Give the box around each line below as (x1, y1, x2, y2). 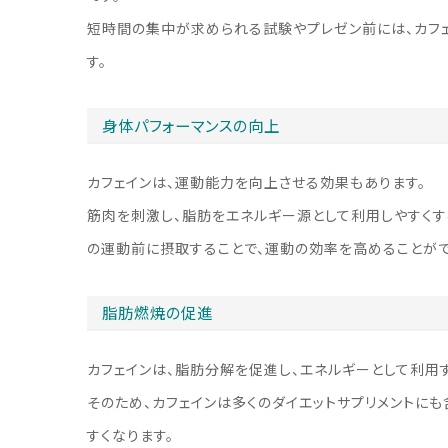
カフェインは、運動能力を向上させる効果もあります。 (87, 173, 426, 191)
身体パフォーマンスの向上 (102, 117, 281, 137)
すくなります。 (87, 427, 174, 445)
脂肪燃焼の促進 (102, 304, 214, 324)
